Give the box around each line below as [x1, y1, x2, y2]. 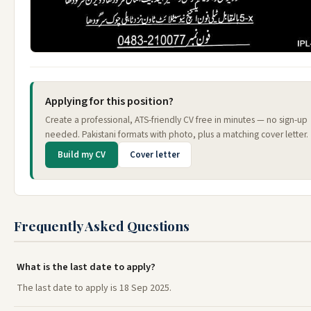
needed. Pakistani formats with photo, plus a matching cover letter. [45, 127, 308, 141]
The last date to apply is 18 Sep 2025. [17, 280, 171, 295]
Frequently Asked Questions [14, 216, 190, 235]
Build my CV [58, 148, 106, 161]
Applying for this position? [45, 93, 174, 109]
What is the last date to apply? [17, 259, 155, 274]
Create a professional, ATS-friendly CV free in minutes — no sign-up [45, 112, 308, 126]
